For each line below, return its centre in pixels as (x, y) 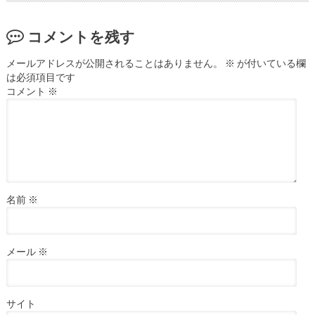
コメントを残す (81, 36)
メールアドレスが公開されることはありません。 (114, 64)
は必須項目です (40, 78)
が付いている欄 (270, 64)
